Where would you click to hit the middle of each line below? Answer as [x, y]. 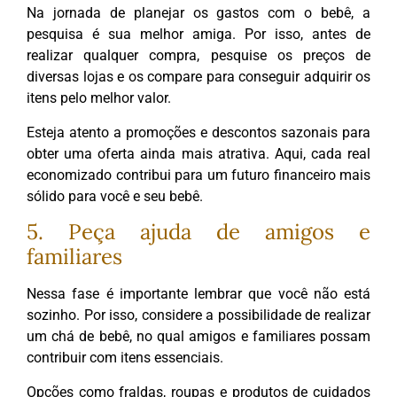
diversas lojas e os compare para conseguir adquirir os [198, 77]
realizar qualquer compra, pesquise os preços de [198, 56]
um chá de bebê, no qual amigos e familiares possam [198, 337]
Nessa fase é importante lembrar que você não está [198, 294]
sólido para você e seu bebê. [115, 196]
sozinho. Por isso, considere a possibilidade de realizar [198, 315]
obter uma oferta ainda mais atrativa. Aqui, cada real [198, 153]
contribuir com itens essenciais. [125, 358]
